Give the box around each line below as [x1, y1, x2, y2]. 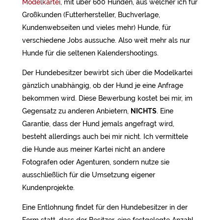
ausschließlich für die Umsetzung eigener [22, 171, 155, 179]
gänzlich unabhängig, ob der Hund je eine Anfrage [22, 82, 183, 89]
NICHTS [130, 107, 157, 115]
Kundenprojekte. [22, 184, 75, 192]
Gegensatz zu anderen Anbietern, [22, 107, 131, 115]
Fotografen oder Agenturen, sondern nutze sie [22, 158, 169, 166]
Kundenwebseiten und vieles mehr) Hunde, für [22, 24, 171, 31]
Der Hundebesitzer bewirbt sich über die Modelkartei [22, 69, 192, 77]
